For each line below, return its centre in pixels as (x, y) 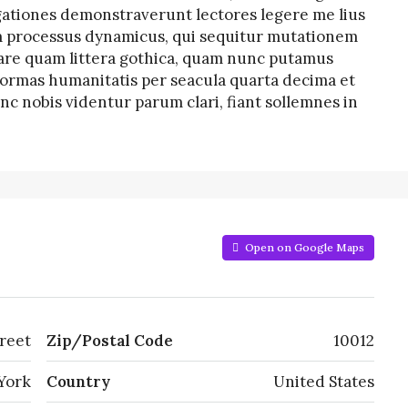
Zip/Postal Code (110, 341)
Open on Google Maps (303, 247)
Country (78, 382)
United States (324, 382)
